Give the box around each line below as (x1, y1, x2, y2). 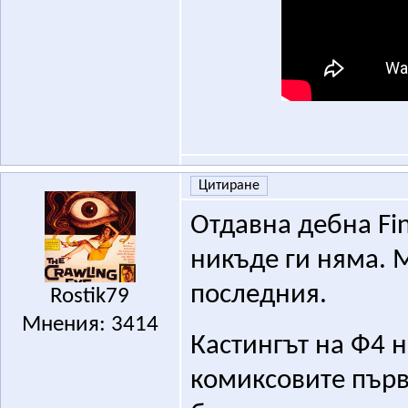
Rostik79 (50, 285, 130, 309)
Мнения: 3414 (21, 313, 158, 337)
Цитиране (198, 178, 260, 194)
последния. (189, 281, 327, 311)
